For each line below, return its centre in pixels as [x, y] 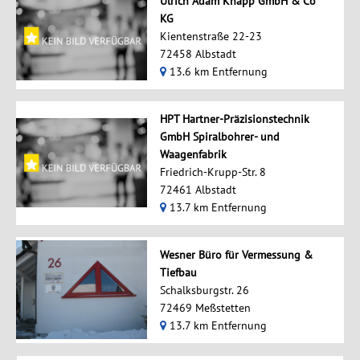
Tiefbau [178, 272]
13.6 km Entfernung [217, 71]
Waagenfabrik [193, 154]
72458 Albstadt [198, 53]
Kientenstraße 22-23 [211, 36]
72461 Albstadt [198, 189]
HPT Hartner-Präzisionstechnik [234, 119]
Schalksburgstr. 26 [204, 290]
